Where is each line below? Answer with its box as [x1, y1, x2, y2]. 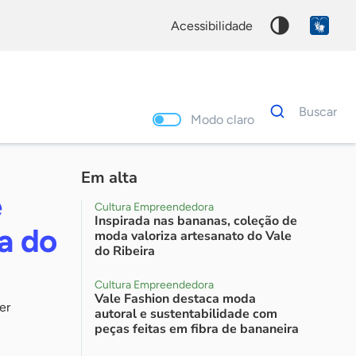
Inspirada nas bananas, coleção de [95, 212, 297, 230]
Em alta [81, 167, 137, 188]
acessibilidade [180, 17, 253, 33]
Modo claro [202, 111, 254, 127]
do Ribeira [95, 242, 155, 260]
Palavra [261, 151, 300, 166]
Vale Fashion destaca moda [95, 290, 256, 308]
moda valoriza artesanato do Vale [95, 227, 292, 245]
